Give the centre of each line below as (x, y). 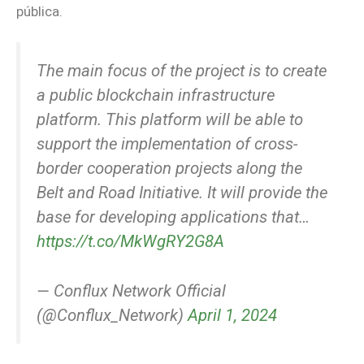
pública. (39, 11)
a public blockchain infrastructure (156, 95)
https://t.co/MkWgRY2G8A (130, 242)
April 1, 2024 (232, 315)
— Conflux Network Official (131, 290)
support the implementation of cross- (167, 144)
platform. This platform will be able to (170, 120)
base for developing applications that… (173, 217)
